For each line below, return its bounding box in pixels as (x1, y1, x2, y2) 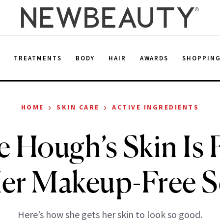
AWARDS (139, 54, 169, 62)
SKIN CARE (56, 103, 100, 111)
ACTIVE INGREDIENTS (112, 103, 199, 111)
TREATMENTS (14, 54, 62, 62)
